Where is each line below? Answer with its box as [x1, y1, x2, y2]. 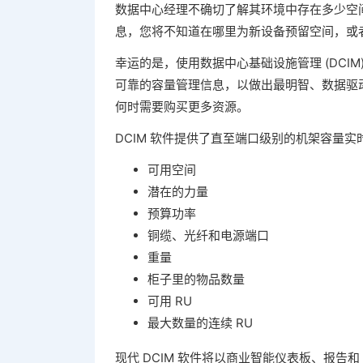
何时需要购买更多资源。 [115, 99, 249, 114]
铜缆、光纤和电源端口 [147, 228, 269, 243]
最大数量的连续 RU [147, 315, 253, 331]
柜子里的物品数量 [147, 271, 245, 287]
